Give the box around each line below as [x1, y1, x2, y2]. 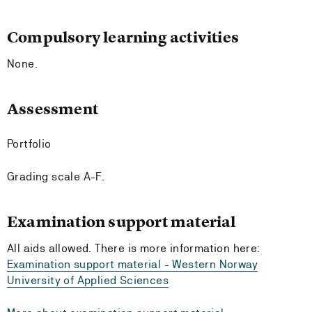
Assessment [7, 99, 98, 119]
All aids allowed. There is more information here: [7, 242, 260, 255]
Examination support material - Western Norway [7, 258, 258, 271]
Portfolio [7, 137, 52, 150]
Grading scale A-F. [7, 170, 105, 183]
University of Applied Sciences [7, 274, 169, 287]
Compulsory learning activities [7, 27, 239, 47]
